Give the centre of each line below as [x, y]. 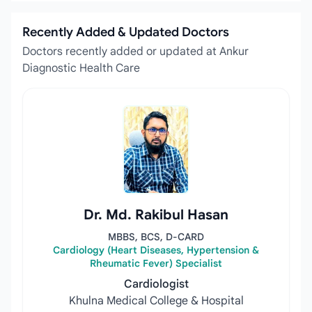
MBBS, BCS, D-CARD [156, 237]
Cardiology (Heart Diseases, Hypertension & [156, 250]
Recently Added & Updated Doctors [126, 32]
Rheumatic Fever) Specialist [156, 263]
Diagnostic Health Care [81, 68]
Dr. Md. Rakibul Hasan [156, 215]
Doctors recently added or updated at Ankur [135, 52]
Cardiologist [156, 284]
